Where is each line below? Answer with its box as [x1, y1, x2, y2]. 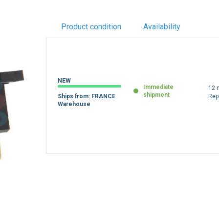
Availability [143, 22, 180, 31]
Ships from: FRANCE [58, 92, 116, 100]
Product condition [61, 22, 121, 31]
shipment [143, 91, 170, 98]
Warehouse [58, 100, 91, 108]
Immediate [143, 83, 174, 90]
